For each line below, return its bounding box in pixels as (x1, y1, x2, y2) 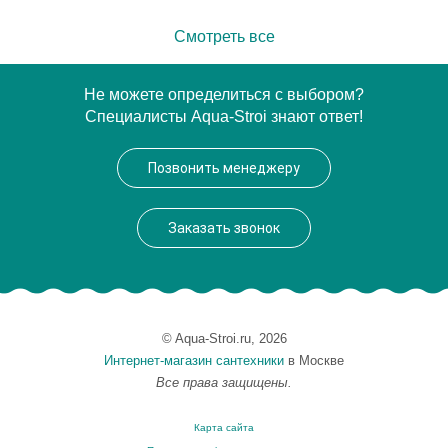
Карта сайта (194, 422, 254, 433)
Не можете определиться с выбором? (84, 86, 364, 103)
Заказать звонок (168, 220, 280, 236)
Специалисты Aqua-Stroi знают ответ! (85, 108, 363, 125)
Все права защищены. (156, 375, 292, 390)
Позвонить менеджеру (148, 160, 300, 176)
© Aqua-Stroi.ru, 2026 (161, 331, 287, 346)
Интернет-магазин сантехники (104, 353, 284, 368)
